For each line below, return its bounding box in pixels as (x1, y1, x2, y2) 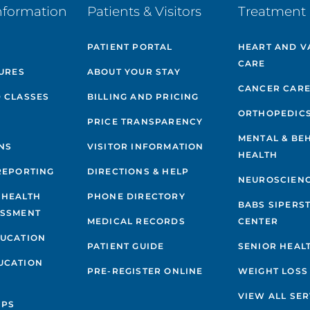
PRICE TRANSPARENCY (86, 116, 203, 127)
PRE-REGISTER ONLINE (86, 265, 203, 276)
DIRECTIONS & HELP (86, 165, 190, 176)
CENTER (237, 215, 279, 226)
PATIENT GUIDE (86, 240, 165, 251)
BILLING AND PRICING (86, 91, 199, 102)
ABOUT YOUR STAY (86, 66, 181, 77)
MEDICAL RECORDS (86, 215, 185, 226)
